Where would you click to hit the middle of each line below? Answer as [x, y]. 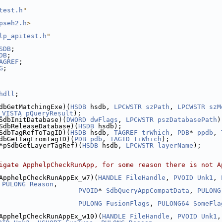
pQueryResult [50, 113]
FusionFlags [128, 203]
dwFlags [104, 120]
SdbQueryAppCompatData [148, 191]
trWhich [156, 133]
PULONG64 [173, 203]
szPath [158, 107]
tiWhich [148, 139]
